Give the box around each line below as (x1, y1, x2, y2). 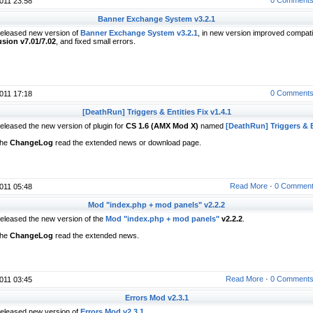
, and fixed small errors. (56, 37, 136, 45)
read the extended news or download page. (53, 138, 201, 147)
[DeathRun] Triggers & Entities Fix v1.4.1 (82, 108, 231, 116)
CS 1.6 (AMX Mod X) (126, 122, 198, 130)
